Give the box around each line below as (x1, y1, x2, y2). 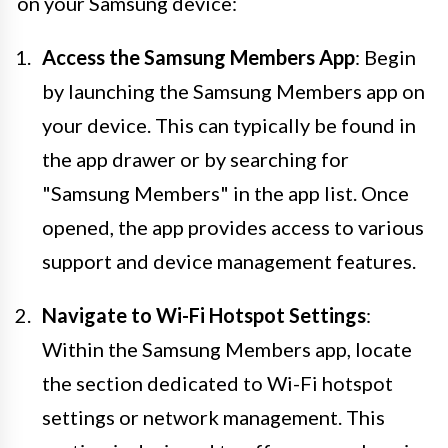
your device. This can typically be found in (42, 112, 416, 137)
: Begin (355, 44, 416, 69)
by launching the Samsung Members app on (42, 78, 425, 103)
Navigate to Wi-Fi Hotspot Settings (42, 302, 366, 327)
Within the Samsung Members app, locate (42, 336, 412, 361)
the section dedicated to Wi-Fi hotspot (42, 370, 393, 395)
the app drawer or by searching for (42, 146, 349, 171)
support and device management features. (42, 248, 416, 273)
